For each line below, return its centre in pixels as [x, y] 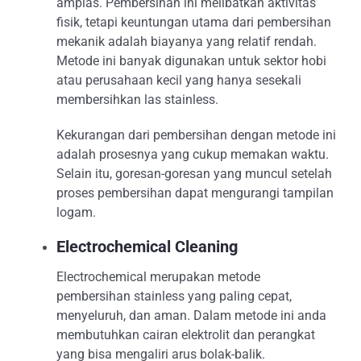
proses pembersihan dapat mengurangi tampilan [195, 193]
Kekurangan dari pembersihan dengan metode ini [196, 135]
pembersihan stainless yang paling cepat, [174, 296]
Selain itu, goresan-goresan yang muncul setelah [194, 174]
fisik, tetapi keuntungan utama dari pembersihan [194, 22]
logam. [76, 212]
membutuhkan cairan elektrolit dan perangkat [186, 335]
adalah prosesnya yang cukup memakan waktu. [193, 154]
